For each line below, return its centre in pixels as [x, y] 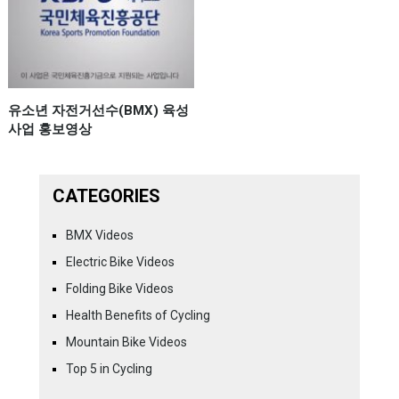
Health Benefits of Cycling [138, 315]
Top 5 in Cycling [109, 368]
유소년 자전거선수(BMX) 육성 [98, 110]
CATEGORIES [106, 195]
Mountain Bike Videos [126, 342]
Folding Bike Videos [119, 288]
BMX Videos [99, 235]
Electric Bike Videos [120, 261]
